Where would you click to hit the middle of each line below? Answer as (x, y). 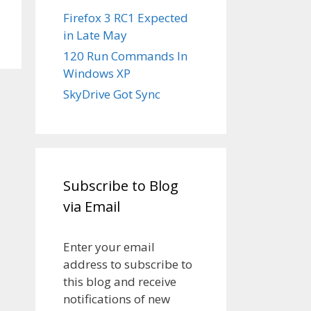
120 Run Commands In (125, 56)
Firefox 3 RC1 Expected (126, 18)
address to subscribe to (128, 264)
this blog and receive (120, 281)
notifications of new (117, 299)
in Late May (95, 35)
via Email (92, 207)
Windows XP (97, 73)
